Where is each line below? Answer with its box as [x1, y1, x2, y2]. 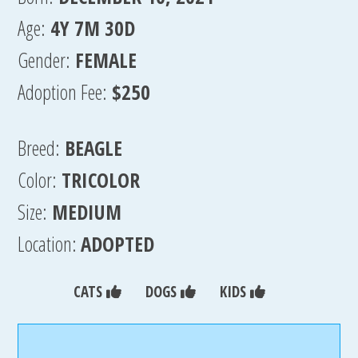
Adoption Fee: [18, 78, 108, 105]
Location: [18, 230, 82, 257]
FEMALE [75, 46, 137, 74]
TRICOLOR [62, 166, 141, 193]
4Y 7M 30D [50, 14, 136, 42]
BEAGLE [65, 134, 123, 161]
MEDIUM [52, 198, 122, 225]
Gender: [18, 46, 71, 74]
